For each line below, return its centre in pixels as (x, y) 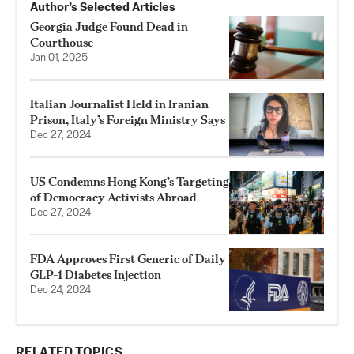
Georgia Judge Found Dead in (109, 26)
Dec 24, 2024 (61, 290)
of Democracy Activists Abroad (113, 197)
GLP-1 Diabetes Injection (96, 274)
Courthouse (62, 42)
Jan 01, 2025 (59, 58)
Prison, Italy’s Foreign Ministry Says (128, 119)
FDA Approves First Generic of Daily (128, 258)
